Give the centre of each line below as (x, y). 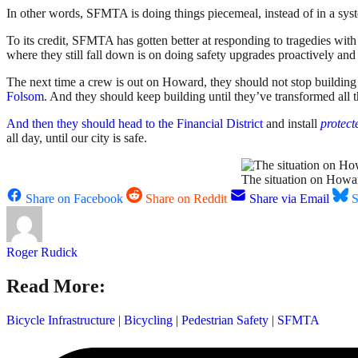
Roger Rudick (42, 252)
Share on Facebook (74, 198)
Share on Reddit (186, 198)
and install (292, 123)
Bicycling (148, 320)
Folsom (25, 96)
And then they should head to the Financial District (135, 123)
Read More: (56, 286)
